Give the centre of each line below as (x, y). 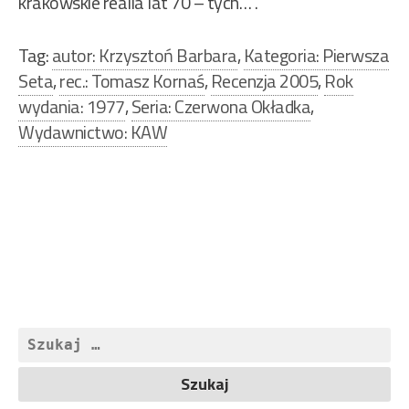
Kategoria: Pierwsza (316, 56)
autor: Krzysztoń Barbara (144, 56)
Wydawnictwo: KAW (93, 132)
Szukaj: (42, 340)
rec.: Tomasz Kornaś (132, 81)
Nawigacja (78, 189)
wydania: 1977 (72, 107)
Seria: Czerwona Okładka (220, 107)
